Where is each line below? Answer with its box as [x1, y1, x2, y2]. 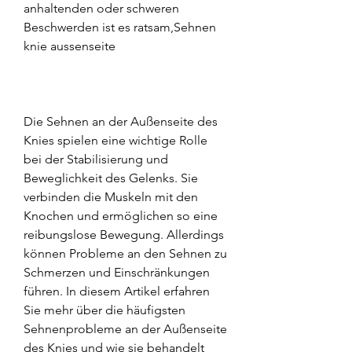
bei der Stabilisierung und [24, 151, 168, 167]
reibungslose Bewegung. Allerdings [24, 226, 224, 242]
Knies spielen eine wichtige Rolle [24, 132, 207, 148]
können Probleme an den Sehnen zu [24, 245, 227, 261]
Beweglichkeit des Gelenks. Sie [24, 170, 198, 185]
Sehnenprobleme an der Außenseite [24, 321, 227, 336]
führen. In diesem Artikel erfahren [24, 283, 210, 299]
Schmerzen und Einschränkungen [24, 264, 210, 280]
